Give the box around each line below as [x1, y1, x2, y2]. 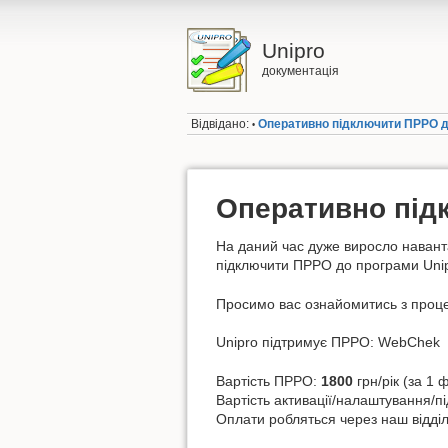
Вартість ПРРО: [216, 372, 321, 389]
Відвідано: [191, 117, 250, 132]
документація [261, 64, 339, 78]
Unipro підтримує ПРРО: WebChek [216, 334, 440, 351]
